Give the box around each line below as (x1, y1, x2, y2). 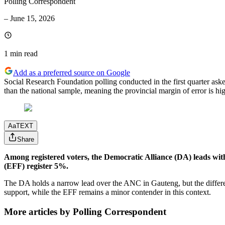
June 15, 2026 (10, 14, 55, 23)
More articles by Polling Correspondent (4, 206, 166, 217)
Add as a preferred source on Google (13, 68, 130, 77)
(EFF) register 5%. (4, 162, 68, 171)
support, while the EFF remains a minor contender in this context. (4, 188, 211, 197)
